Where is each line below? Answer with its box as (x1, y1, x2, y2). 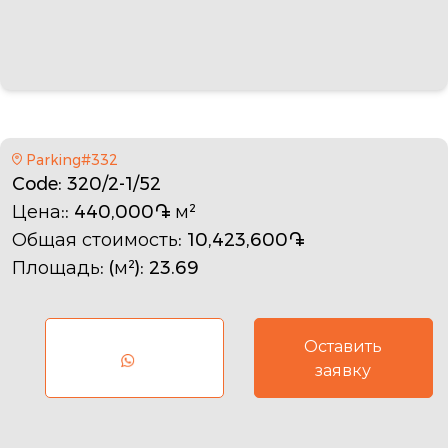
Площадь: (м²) (12, 254, 140, 281)
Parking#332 (25, 149, 118, 170)
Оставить (304, 334, 383, 358)
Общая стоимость (12, 226, 178, 253)
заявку (315, 358, 372, 382)
